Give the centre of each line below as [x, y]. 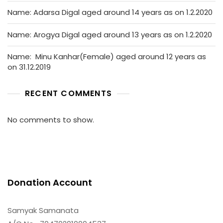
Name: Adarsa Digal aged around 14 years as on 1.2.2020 [110, 12]
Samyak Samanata [43, 210]
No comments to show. [51, 119]
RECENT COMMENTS [68, 93]
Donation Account [50, 182]
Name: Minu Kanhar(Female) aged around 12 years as [107, 56]
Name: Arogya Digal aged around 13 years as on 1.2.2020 [110, 34]
